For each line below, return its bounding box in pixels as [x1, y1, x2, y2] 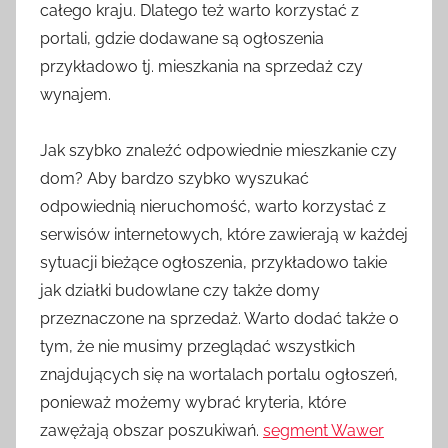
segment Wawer [263, 420, 384, 440]
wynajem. [40, 84, 111, 104]
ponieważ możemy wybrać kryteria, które [40, 392, 346, 412]
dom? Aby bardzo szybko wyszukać [40, 168, 309, 188]
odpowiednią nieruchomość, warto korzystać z [40, 196, 386, 216]
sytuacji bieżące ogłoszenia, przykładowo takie [40, 252, 387, 272]
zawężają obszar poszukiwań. [40, 420, 263, 440]
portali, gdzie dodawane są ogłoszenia [40, 28, 324, 48]
